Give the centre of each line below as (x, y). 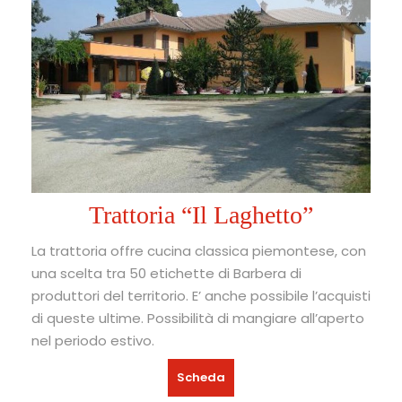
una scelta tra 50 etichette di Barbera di (166, 274)
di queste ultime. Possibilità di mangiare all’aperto (198, 319)
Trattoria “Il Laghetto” (201, 215)
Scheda (201, 378)
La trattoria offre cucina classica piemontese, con (199, 251)
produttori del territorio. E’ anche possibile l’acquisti (201, 296)
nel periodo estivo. (93, 341)
